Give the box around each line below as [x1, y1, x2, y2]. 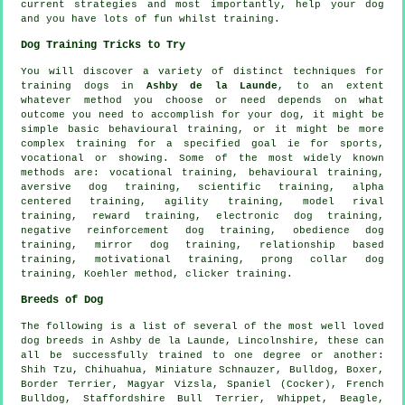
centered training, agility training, [21, 195, 303, 207]
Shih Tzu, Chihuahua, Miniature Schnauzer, [21, 363, 289, 375]
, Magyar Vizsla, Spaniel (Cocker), [111, 378, 347, 390]
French [346, 378, 385, 390]
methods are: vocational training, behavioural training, [21, 166, 384, 178]
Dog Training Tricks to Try [21, 38, 185, 52]
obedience [292, 224, 350, 236]
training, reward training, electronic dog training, [21, 210, 384, 221]
